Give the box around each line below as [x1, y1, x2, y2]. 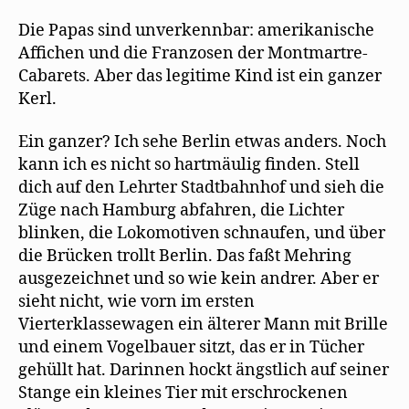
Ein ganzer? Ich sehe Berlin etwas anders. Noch [18, 131, 386, 152]
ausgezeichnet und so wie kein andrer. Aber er [18, 268, 379, 289]
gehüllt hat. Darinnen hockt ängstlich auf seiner [18, 360, 389, 381]
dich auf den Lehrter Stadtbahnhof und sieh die [18, 177, 384, 198]
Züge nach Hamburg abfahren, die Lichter [18, 200, 344, 221]
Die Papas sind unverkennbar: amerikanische [18, 19, 374, 41]
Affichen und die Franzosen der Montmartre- [18, 42, 368, 64]
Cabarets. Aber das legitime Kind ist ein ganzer [18, 65, 382, 87]
